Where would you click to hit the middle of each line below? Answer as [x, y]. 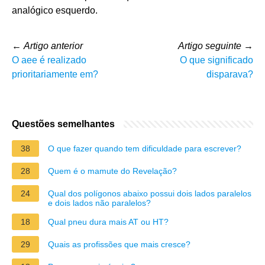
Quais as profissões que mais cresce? [119, 244]
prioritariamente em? [55, 74]
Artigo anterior [53, 46]
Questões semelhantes [63, 124]
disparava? [230, 74]
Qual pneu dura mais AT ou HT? [108, 222]
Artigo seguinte [210, 46]
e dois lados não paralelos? [99, 203]
